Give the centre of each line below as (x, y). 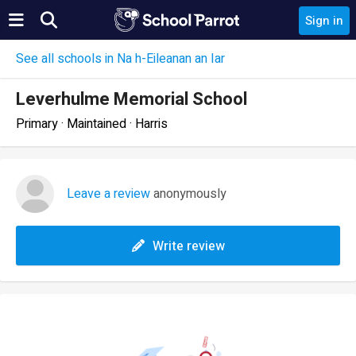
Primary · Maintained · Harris (92, 124)
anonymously (188, 194)
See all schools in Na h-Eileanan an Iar (120, 59)
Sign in (324, 21)
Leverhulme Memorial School (132, 99)
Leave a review (108, 194)
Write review (188, 246)
